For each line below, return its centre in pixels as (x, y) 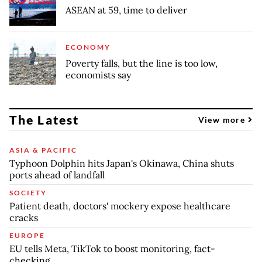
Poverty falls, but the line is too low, (142, 63)
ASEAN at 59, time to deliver (126, 10)
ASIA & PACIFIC (43, 150)
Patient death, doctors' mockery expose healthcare (120, 206)
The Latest (44, 119)
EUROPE (27, 235)
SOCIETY (28, 192)
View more (223, 119)
